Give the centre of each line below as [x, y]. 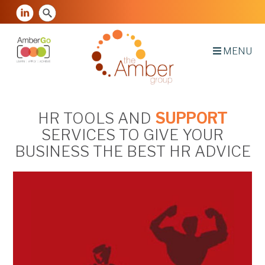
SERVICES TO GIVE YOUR [132, 134]
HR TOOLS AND [96, 118]
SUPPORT [191, 118]
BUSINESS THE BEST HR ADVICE [132, 151]
